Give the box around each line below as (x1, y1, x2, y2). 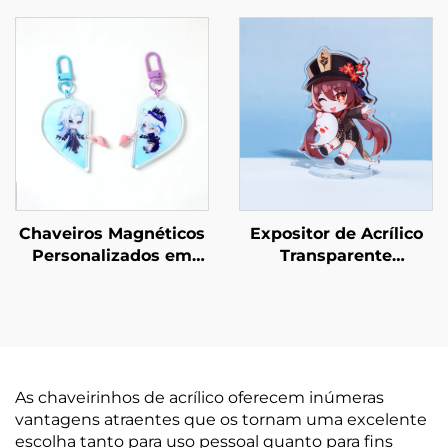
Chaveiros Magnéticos (19, 224, 205, 243)
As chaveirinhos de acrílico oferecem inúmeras (15, 388, 384, 407)
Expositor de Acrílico (249, 224, 423, 243)
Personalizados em (32, 246, 192, 265)
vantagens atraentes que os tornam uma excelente (15, 410, 427, 429)
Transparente (280, 246, 392, 265)
